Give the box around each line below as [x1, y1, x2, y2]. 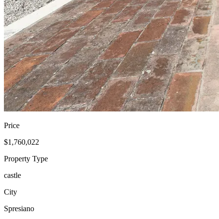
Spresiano [4, 204, 34, 213]
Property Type [4, 154, 48, 163]
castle [4, 171, 21, 179]
